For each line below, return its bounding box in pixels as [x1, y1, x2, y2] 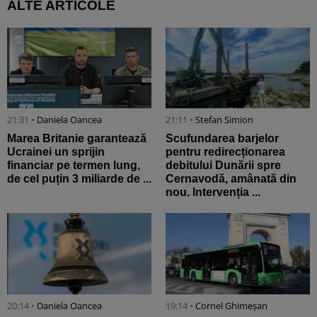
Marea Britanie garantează [7, 132, 146, 145]
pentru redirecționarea [166, 146, 285, 158]
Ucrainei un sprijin [7, 146, 105, 158]
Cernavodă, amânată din [166, 173, 296, 185]
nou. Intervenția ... [166, 186, 260, 199]
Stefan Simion [195, 113, 253, 127]
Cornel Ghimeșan [195, 299, 267, 312]
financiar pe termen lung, [7, 159, 140, 172]
